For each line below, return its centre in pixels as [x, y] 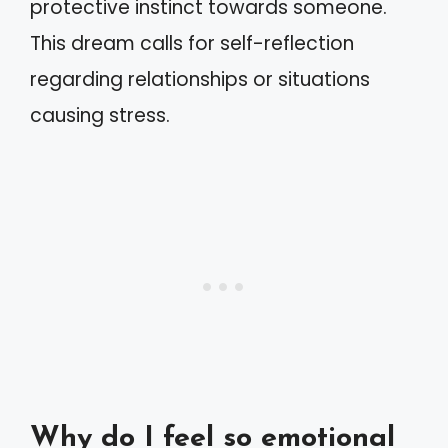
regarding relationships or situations [200, 79]
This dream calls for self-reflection [192, 43]
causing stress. [100, 115]
